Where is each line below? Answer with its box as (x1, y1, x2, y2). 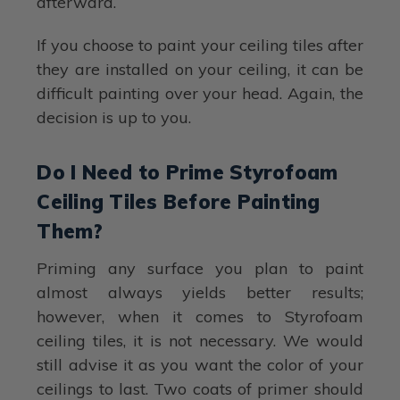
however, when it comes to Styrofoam (37, 305, 363, 327)
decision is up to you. (37, 106, 192, 128)
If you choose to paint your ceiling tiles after (37, 34, 363, 55)
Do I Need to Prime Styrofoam (37, 159, 338, 185)
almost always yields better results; (37, 281, 363, 303)
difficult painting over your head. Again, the (37, 82, 363, 104)
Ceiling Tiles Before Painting (37, 188, 321, 214)
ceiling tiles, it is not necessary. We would (37, 329, 363, 351)
